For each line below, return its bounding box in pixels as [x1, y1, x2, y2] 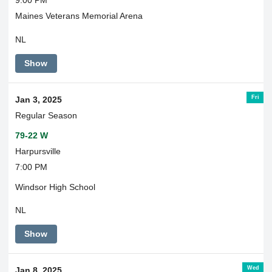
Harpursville [15, 146, 61, 156]
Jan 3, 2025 [15, 94, 62, 104]
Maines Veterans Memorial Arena [15, 11, 143, 21]
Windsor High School [15, 182, 95, 192]
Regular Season [15, 110, 77, 120]
